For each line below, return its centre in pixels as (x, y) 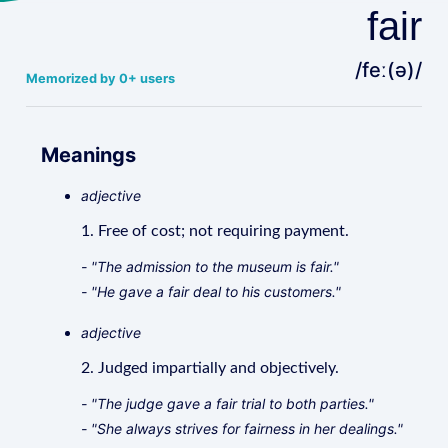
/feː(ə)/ (388, 70)
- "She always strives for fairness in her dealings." (242, 428)
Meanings (89, 155)
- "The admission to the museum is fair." (210, 266)
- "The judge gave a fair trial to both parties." (228, 403)
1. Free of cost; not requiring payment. (215, 231)
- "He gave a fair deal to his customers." (211, 291)
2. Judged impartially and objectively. (210, 368)
